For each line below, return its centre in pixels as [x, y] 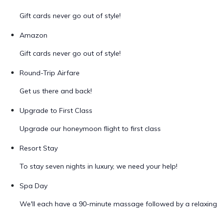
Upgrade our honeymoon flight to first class [90, 129]
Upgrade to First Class [56, 110]
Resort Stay [39, 148]
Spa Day [33, 186]
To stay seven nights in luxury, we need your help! [99, 166]
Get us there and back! [56, 91]
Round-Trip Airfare [50, 73]
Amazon [33, 35]
